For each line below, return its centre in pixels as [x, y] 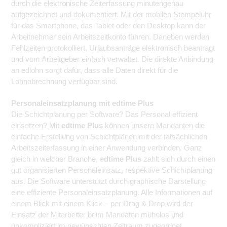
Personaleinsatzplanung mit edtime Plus [82, 103]
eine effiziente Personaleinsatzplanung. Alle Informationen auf [112, 192]
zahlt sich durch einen [178, 159]
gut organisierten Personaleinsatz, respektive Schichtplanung [112, 170]
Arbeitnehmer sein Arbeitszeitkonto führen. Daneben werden [110, 36]
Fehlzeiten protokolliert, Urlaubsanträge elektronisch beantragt [113, 48]
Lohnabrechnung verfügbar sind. [64, 81]
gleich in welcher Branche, [55, 159]
